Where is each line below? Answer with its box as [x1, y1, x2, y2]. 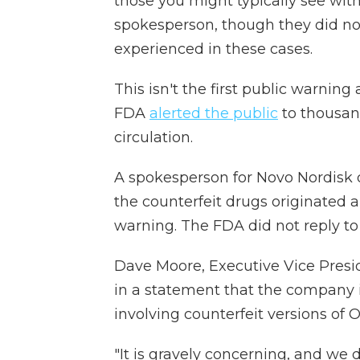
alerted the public [149, 104, 278, 122]
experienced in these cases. [114, 40, 313, 58]
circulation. [114, 129, 193, 146]
